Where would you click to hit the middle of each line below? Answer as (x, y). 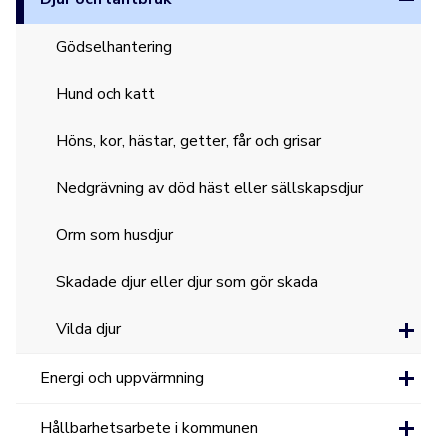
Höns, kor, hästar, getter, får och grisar (189, 141)
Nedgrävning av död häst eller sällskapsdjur (210, 188)
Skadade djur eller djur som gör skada (187, 282)
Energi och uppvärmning (122, 378)
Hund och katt (106, 94)
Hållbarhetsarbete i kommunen (149, 428)
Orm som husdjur (115, 235)
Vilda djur (89, 329)
